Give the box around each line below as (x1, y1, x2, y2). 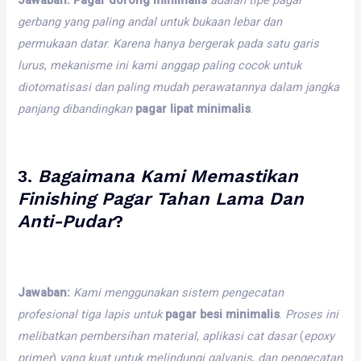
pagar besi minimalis (165, 307, 280, 322)
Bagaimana (38, 165, 135, 186)
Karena (113, 35, 151, 51)
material (152, 329, 197, 344)
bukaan (192, 14, 230, 29)
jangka (305, 79, 340, 94)
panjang (18, 101, 60, 116)
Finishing (18, 188, 97, 209)
